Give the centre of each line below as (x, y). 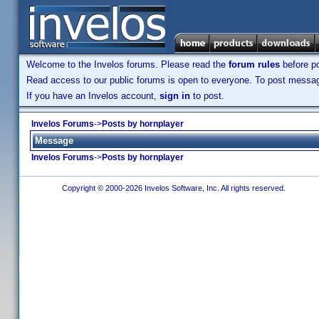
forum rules (254, 64)
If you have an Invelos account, (93, 96)
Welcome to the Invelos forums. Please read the (127, 64)
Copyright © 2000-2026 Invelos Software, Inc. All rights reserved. (172, 188)
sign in (175, 96)
